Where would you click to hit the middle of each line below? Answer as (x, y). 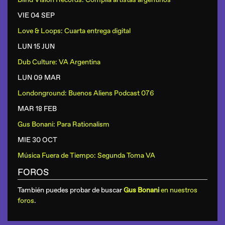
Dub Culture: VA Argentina (59, 62)
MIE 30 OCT (37, 140)
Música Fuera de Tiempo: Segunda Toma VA (86, 155)
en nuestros (178, 190)
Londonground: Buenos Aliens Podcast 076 (86, 93)
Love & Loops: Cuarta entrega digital (74, 31)
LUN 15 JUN (36, 46)
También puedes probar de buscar (71, 190)
